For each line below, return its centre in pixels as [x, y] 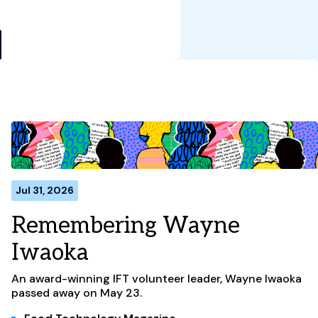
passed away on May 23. [77, 292]
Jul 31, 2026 [45, 190]
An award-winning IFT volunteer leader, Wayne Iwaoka [157, 278]
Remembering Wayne [126, 225]
